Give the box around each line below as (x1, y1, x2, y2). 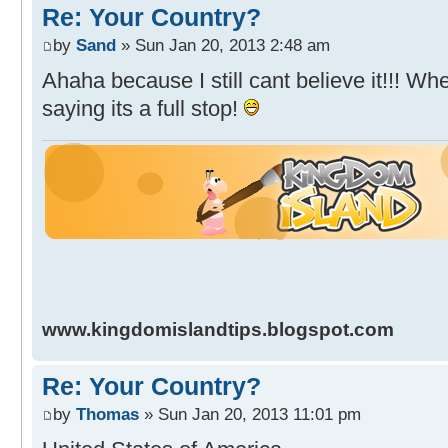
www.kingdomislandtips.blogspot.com (42, 319, 394, 341)
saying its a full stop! (42, 95, 244, 121)
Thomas (76, 404, 139, 424)
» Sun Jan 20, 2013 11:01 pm (139, 404, 361, 424)
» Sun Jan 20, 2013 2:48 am (116, 35, 330, 55)
